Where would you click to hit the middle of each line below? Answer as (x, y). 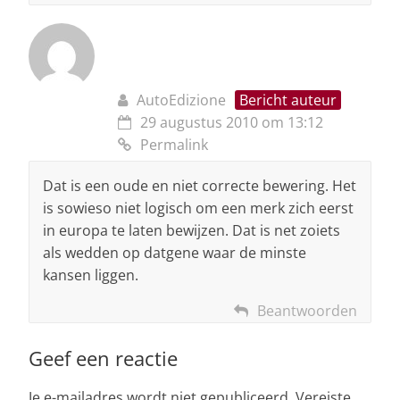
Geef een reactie (103, 358)
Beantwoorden (307, 310)
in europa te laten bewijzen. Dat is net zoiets (192, 230)
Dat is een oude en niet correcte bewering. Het (200, 185)
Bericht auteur (288, 100)
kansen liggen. (91, 275)
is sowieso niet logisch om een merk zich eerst (198, 208)
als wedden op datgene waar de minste (175, 252)
